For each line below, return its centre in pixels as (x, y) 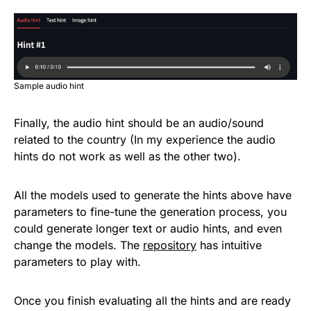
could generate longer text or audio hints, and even (148, 229)
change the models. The (78, 245)
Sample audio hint (49, 86)
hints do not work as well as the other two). (127, 157)
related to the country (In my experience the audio (145, 140)
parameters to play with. (77, 262)
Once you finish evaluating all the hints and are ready (152, 301)
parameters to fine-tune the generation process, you (150, 212)
